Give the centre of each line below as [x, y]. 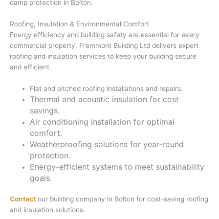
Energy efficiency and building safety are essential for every [105, 34]
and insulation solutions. [47, 210]
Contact [23, 199]
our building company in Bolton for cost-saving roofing [122, 199]
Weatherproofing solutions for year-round [107, 144]
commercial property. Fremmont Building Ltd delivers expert [104, 45]
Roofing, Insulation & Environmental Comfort [79, 24]
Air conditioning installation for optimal [102, 121]
